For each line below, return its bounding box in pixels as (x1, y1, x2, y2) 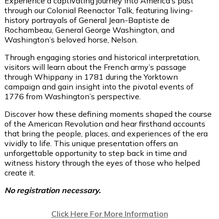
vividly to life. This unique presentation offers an (4, 138, 178, 148)
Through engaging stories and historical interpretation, (4, 52, 200, 62)
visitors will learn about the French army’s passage (4, 62, 186, 72)
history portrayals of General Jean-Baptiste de (4, 15, 170, 25)
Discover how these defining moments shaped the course (4, 109, 212, 119)
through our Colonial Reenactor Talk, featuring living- (4, 5, 193, 15)
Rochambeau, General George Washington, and (4, 24, 175, 35)
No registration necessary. (4, 185, 101, 195)
